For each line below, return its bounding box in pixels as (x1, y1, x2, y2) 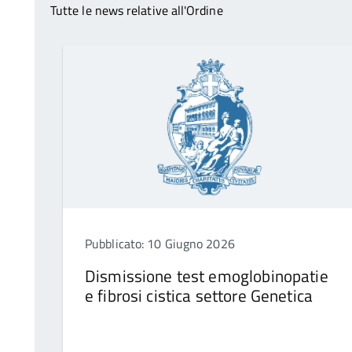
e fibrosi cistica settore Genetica (85, 283, 313, 309)
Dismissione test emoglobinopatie (85, 263, 328, 289)
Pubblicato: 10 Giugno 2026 (85, 234, 235, 254)
